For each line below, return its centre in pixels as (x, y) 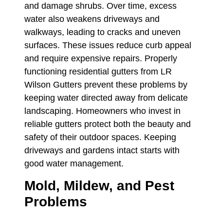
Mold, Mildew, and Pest (99, 185)
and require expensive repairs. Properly (101, 59)
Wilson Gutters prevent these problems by (106, 85)
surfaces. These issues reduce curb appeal (108, 45)
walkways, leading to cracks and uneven (102, 32)
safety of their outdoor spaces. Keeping (100, 137)
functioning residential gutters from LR (98, 72)
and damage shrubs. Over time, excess (100, 6)
